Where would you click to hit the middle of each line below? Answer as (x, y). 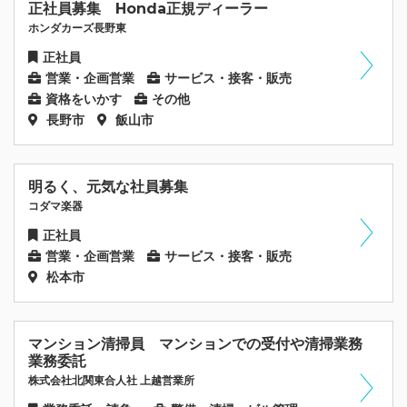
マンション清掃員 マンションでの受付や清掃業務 (203, 343)
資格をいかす (84, 99)
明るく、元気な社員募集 (108, 186)
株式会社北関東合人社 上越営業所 (111, 380)
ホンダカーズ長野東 (77, 27)
